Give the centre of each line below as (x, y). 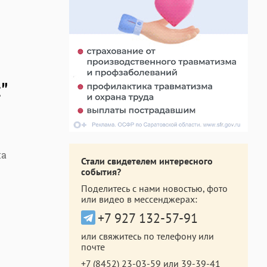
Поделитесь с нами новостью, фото (154, 188)
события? (101, 172)
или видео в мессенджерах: (139, 199)
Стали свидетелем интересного (147, 161)
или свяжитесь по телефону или (148, 236)
